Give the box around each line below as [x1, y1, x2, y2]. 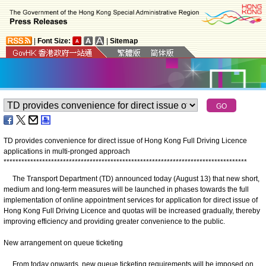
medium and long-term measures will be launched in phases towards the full [4, 185, 249, 194]
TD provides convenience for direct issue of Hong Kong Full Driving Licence [4, 136, 247, 145]
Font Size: [37, 36, 71, 45]
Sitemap [110, 36, 138, 45]
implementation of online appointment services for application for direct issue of [4, 195, 258, 204]
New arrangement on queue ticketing [4, 238, 123, 247]
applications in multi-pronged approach [4, 147, 130, 156]
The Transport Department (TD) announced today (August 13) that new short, [4, 174, 259, 183]
